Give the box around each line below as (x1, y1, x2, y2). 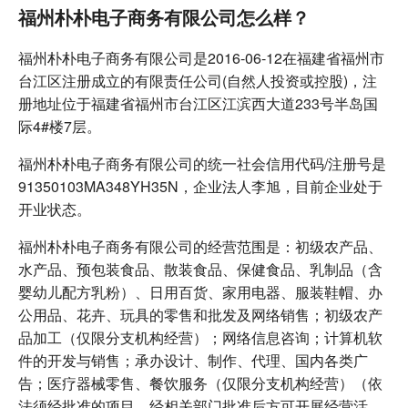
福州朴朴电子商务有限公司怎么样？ (18, 3, 310, 30)
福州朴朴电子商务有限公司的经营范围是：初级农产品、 (18, 235, 382, 257)
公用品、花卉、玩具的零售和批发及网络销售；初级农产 (18, 303, 382, 325)
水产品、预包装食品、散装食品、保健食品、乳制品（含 (18, 258, 382, 280)
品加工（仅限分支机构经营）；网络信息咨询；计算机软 (18, 326, 382, 348)
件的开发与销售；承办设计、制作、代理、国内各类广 (18, 349, 368, 371)
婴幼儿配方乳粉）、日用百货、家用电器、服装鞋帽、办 (18, 280, 382, 302)
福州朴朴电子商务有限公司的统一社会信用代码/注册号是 (18, 152, 386, 174)
